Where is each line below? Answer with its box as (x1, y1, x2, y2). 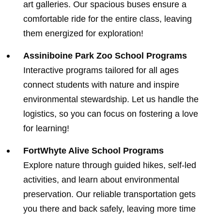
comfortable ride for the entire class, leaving (23, 14, 192, 24)
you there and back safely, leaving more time (23, 203, 196, 214)
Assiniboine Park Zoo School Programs (23, 50, 187, 61)
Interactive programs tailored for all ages (23, 65, 179, 75)
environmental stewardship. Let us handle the (23, 94, 199, 104)
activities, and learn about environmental (23, 174, 179, 185)
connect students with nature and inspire (23, 79, 179, 90)
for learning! (23, 123, 69, 133)
